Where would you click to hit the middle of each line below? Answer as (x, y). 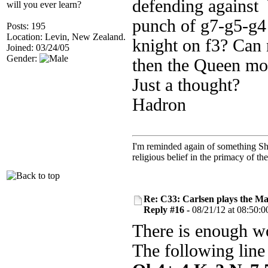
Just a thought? (186, 85)
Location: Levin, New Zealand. (66, 37)
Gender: (23, 58)
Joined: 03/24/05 (38, 48)
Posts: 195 (26, 26)
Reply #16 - (168, 210)
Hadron (159, 105)
